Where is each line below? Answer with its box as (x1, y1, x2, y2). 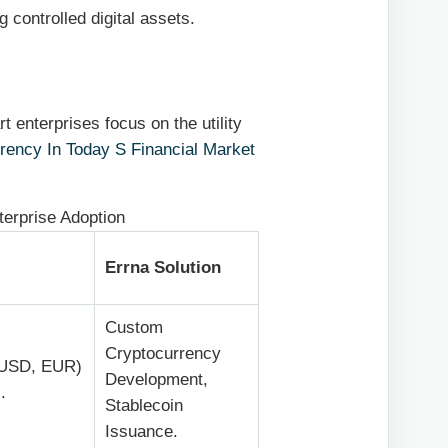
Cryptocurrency (105, 344, 222, 364)
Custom (105, 318, 164, 338)
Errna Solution (105, 258, 222, 278)
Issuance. (105, 422, 179, 442)
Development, (105, 370, 209, 390)
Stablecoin (105, 396, 184, 416)
